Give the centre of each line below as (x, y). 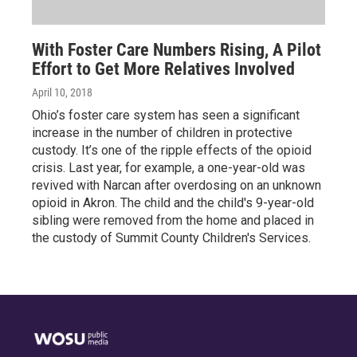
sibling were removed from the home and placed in (173, 221)
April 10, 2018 (62, 93)
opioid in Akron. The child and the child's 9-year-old (173, 203)
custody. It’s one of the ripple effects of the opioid (172, 151)
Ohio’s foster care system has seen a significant (166, 116)
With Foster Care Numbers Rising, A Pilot (177, 50)
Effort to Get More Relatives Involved (163, 69)
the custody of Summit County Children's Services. (171, 238)
